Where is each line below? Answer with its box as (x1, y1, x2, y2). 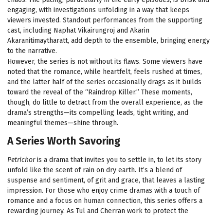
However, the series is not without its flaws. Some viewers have (7, 57, 202, 66)
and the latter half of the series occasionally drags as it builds (7, 77, 201, 86)
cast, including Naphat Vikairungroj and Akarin (7, 26, 149, 35)
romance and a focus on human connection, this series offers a (7, 197, 202, 205)
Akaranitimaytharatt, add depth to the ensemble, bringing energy (7, 36, 210, 45)
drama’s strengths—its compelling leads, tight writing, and (7, 108, 188, 117)
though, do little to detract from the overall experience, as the (7, 98, 203, 107)
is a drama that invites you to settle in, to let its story (35, 156, 201, 164)
